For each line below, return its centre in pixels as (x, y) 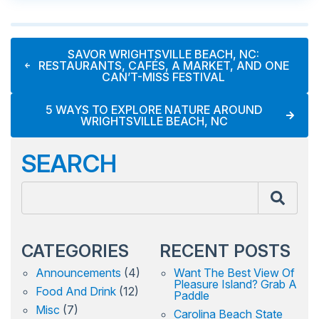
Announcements (78, 273)
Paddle (192, 296)
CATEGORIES (75, 251)
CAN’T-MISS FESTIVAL (164, 77)
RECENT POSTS (225, 251)
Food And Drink (76, 292)
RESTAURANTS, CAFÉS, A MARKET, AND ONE (163, 66)
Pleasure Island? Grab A (235, 284)
